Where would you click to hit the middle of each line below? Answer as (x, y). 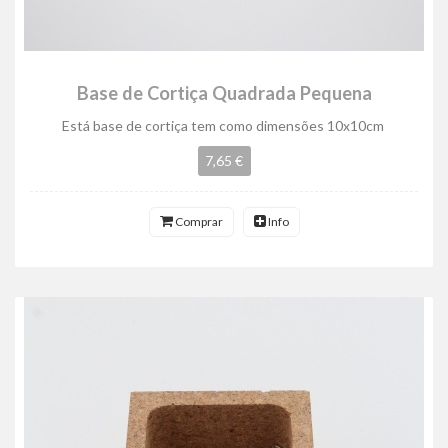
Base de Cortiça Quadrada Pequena (224, 93)
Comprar (197, 221)
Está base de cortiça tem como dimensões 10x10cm (224, 125)
